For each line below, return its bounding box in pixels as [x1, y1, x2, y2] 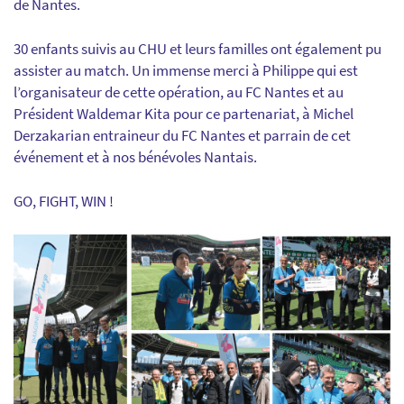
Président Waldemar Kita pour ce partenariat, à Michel [14, 104, 353, 124]
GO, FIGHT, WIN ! [14, 191, 114, 211]
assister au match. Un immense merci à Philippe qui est [14, 60, 358, 80]
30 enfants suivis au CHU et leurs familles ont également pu [14, 39, 381, 59]
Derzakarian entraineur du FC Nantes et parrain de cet [14, 125, 351, 145]
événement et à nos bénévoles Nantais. [14, 147, 257, 167]
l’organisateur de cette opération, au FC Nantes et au [14, 82, 344, 102]
